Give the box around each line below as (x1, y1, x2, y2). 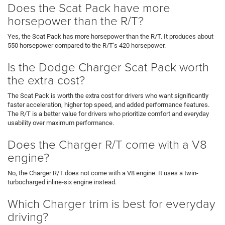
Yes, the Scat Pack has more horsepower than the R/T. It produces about (8, 32, 213, 40)
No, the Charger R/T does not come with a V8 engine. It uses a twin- (8, 169, 198, 177)
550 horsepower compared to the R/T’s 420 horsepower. (8, 41, 166, 49)
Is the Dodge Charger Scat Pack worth (8, 58, 209, 75)
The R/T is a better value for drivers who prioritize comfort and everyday (8, 109, 209, 118)
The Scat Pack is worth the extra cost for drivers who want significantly (8, 91, 208, 99)
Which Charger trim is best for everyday (8, 194, 215, 211)
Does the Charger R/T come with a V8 (8, 135, 207, 152)
